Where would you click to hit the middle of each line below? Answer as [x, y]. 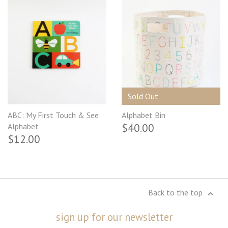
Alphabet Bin [144, 115]
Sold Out [143, 96]
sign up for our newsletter [114, 217]
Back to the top [177, 192]
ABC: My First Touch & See [53, 115]
